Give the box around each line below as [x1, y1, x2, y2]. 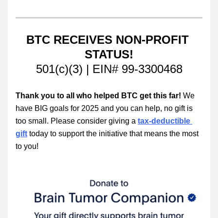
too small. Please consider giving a [16, 117, 138, 125]
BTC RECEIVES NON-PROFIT [26, 33, 189, 46]
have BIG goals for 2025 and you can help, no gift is [16, 104, 193, 112]
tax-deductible [138, 117, 190, 125]
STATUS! [85, 48, 133, 61]
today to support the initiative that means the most [27, 129, 199, 138]
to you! [16, 142, 38, 150]
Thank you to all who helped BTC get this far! [16, 91, 181, 100]
